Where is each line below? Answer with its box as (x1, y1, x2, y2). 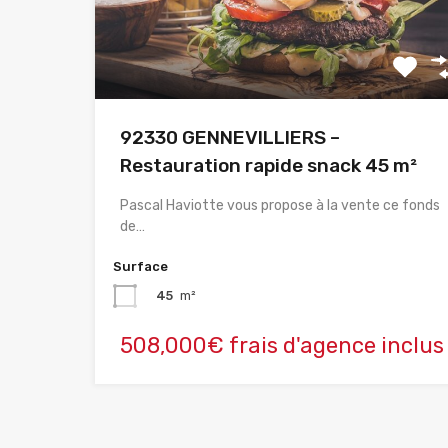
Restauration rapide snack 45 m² (120, 153, 417, 177)
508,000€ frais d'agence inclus (120, 331, 444, 359)
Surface (113, 258, 168, 274)
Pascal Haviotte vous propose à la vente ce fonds (120, 196, 440, 214)
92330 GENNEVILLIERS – (120, 125, 340, 149)
